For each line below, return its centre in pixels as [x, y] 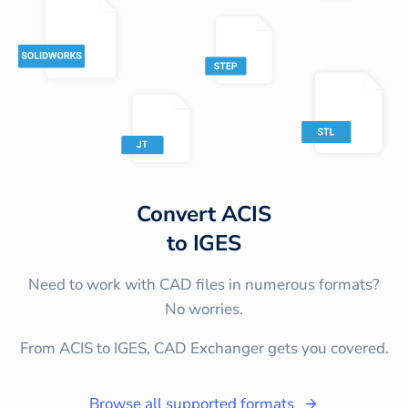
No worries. [204, 310]
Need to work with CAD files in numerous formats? [204, 285]
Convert [179, 214]
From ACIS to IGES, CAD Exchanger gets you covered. [204, 349]
